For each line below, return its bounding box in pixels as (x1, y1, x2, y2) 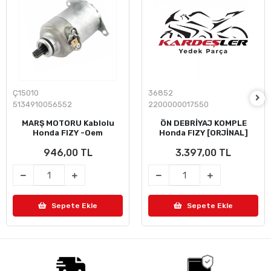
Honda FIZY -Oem (33, 128, 103, 137)
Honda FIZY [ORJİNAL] (158, 128, 248, 137)
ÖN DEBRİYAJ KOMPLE (160, 119, 247, 128)
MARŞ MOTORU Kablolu (21, 119, 114, 128)
